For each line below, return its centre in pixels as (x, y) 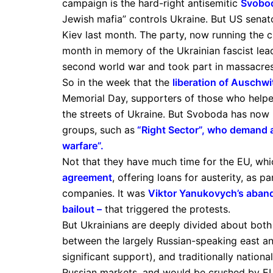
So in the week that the (117, 82)
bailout (78, 209)
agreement (87, 177)
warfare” (81, 145)
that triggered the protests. (166, 209)
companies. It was (105, 193)
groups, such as (98, 129)
